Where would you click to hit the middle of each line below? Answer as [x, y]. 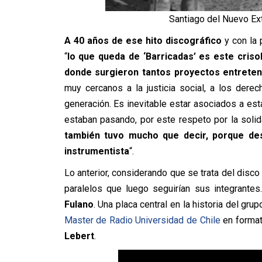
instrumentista [96, 151]
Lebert [79, 236]
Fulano [79, 204]
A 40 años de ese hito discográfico [143, 40]
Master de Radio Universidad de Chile [142, 220]
